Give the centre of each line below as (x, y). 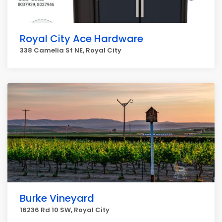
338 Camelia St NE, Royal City (71, 50)
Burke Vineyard (57, 198)
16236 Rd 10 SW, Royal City (65, 210)
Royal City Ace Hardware (82, 39)
